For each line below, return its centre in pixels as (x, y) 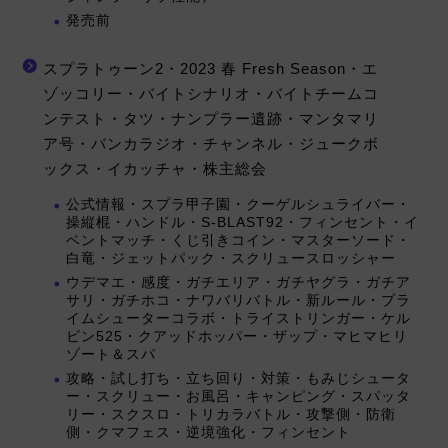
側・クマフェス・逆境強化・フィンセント (208, 433)
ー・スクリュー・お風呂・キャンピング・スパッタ (238, 397)
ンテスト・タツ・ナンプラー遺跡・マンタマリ (211, 119)
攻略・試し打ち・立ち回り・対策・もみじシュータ (238, 379)
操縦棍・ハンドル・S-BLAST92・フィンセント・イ (242, 223)
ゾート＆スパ (111, 355)
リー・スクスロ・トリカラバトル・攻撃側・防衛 (231, 415)
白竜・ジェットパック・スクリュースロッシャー (231, 259)
